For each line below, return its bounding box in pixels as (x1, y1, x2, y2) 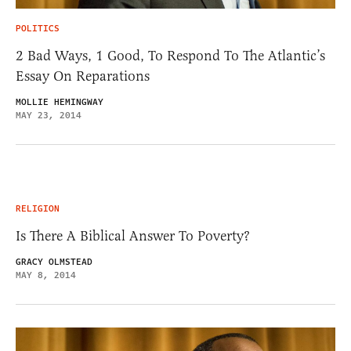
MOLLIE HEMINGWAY (16, 95, 103, 109)
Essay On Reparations (16, 67, 150, 85)
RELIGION (16, 201, 60, 215)
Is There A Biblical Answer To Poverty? (16, 226, 250, 244)
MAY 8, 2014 (16, 268, 76, 282)
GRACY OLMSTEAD (16, 255, 92, 269)
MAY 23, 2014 (16, 108, 81, 122)
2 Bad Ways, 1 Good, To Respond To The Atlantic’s (16, 46, 325, 64)
